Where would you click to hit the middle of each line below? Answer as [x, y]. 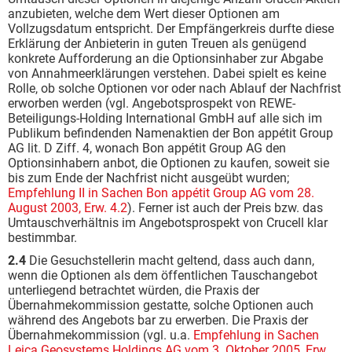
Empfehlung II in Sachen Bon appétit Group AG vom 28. [161, 193]
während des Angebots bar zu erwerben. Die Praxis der [158, 320]
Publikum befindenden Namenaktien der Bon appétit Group [170, 133]
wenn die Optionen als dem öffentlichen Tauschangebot [163, 275]
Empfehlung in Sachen [256, 335]
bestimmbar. [42, 238]
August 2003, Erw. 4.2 [68, 208]
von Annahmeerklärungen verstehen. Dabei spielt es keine [167, 73]
